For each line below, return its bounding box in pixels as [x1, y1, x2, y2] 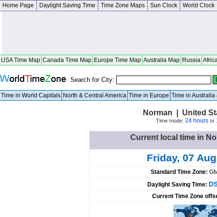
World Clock [183, 2, 215, 9]
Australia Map [143, 57, 180, 63]
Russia [182, 57, 201, 63]
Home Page [2, 2, 34, 9]
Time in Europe [129, 92, 169, 99]
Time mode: [155, 118, 185, 124]
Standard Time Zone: [150, 169, 209, 175]
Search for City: [70, 76, 116, 83]
